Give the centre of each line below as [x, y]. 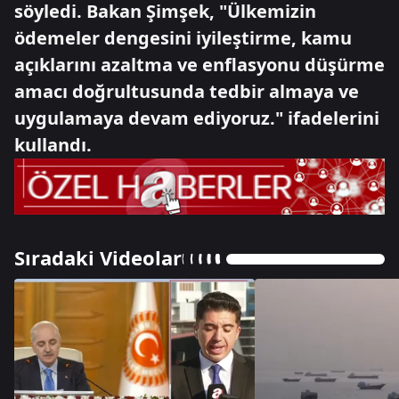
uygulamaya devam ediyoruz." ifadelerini [197, 118]
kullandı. [53, 145]
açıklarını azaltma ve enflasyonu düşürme [199, 65]
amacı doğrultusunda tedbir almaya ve [187, 91]
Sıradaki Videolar [98, 257]
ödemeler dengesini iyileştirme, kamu [183, 38]
